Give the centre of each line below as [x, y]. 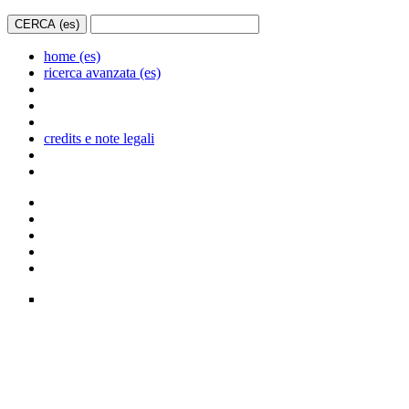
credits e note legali [99, 138]
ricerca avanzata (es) [102, 73]
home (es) [72, 56]
